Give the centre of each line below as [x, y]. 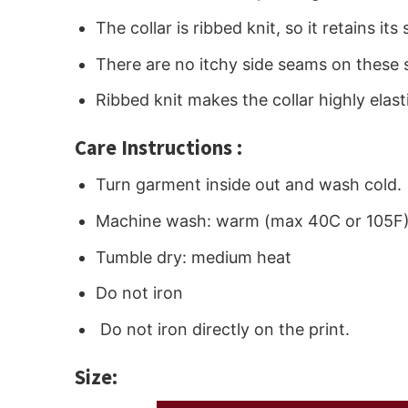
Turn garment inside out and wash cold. [249, 185]
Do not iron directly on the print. [223, 330]
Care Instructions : [158, 147]
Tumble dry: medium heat [194, 257]
